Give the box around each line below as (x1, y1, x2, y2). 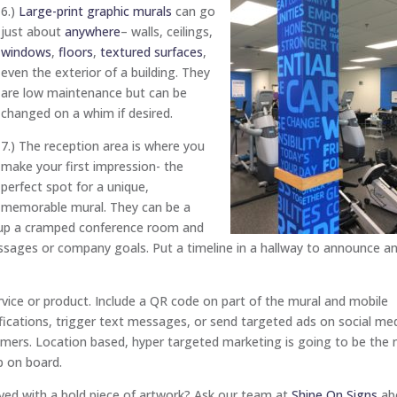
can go (172, 2, 216, 19)
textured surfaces (100, 43, 204, 60)
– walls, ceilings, (121, 22, 214, 40)
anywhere (65, 22, 121, 40)
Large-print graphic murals (19, 2, 173, 19)
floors (58, 43, 94, 60)
